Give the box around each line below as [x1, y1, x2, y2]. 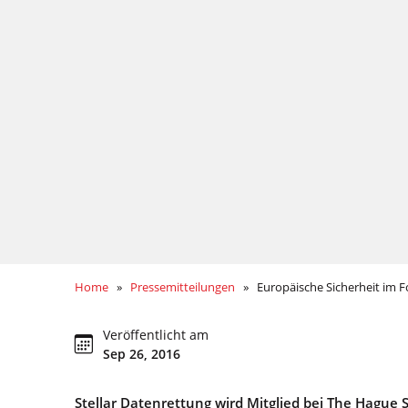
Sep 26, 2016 [103, 344, 181, 362]
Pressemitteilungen [130, 278, 236, 295]
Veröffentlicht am [103, 325, 209, 343]
